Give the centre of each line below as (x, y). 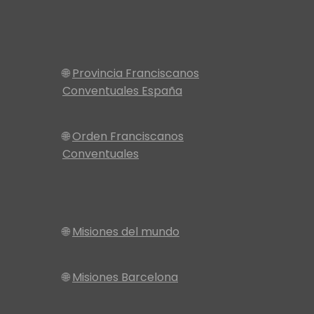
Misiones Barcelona (125, 278)
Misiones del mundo (126, 232)
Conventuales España (122, 91)
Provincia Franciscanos (136, 74)
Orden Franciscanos (128, 137)
